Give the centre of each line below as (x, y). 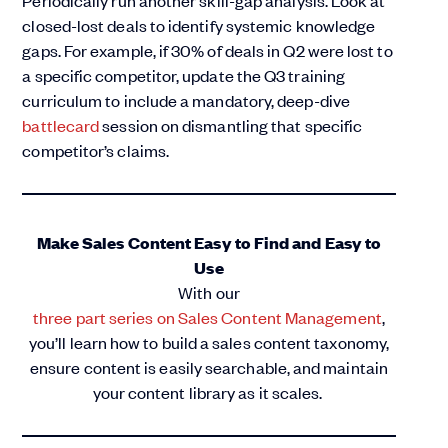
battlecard (61, 125)
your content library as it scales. (209, 392)
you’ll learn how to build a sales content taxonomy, (209, 342)
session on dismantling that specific (231, 125)
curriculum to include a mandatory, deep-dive (186, 100)
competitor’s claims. (96, 150)
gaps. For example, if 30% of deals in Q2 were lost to (207, 50)
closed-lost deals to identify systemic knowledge (199, 25)
